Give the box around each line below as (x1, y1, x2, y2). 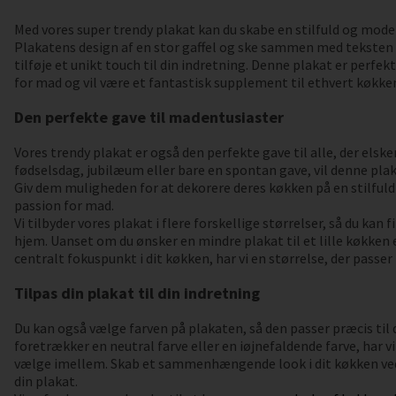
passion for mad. (13, 196, 114, 215)
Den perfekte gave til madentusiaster (13, 107, 284, 128)
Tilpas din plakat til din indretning (13, 283, 260, 304)
